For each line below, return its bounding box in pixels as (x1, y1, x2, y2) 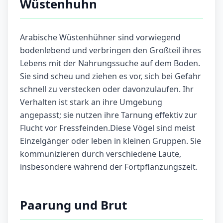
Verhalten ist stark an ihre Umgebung (20, 97, 162, 108)
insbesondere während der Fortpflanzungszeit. (20, 161, 198, 173)
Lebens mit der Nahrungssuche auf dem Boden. (20, 58, 200, 69)
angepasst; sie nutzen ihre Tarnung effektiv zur (20, 110, 197, 121)
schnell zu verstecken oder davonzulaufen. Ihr (20, 84, 194, 95)
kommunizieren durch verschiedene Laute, (20, 148, 181, 160)
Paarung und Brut (20, 197, 127, 214)
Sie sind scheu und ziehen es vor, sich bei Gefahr (20, 71, 201, 82)
